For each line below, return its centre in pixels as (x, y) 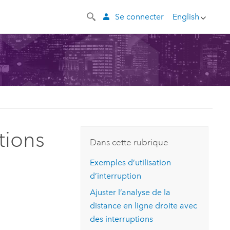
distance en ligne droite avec (144, 206)
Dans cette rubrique (129, 142)
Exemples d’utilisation (131, 162)
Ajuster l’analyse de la (130, 193)
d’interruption (116, 176)
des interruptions (122, 219)
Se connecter (139, 16)
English (186, 16)
